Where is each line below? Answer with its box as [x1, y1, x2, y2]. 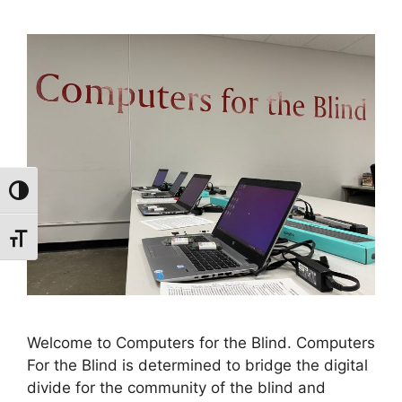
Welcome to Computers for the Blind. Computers [27, 333, 375, 352]
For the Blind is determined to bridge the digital [27, 355, 368, 374]
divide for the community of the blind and [27, 378, 326, 397]
